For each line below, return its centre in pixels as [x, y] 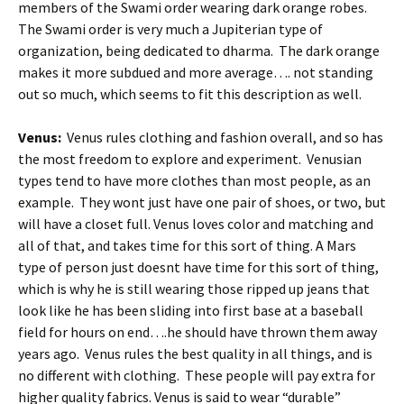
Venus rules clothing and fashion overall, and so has [222, 137]
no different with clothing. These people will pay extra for [197, 375]
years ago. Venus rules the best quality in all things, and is [195, 353]
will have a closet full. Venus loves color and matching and [196, 224]
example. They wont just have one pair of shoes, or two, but [202, 202]
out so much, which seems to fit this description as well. [190, 94]
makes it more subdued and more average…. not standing [196, 72]
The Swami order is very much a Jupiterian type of [170, 29]
